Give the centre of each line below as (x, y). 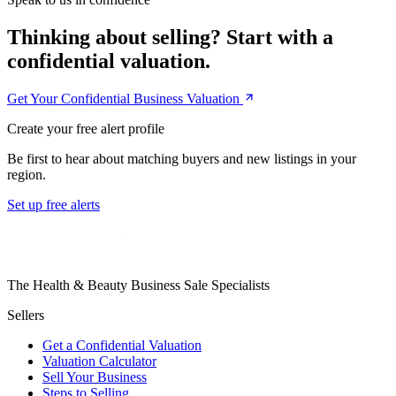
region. (27, 174)
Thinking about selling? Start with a (170, 37)
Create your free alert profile (86, 128)
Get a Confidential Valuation (122, 345)
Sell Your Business (95, 377)
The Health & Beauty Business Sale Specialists (138, 285)
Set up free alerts (53, 204)
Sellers (26, 315)
